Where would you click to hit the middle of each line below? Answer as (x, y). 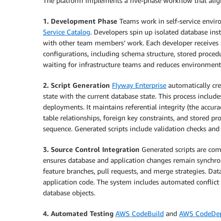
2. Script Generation (76, 85)
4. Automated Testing (78, 213)
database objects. (69, 192)
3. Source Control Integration (91, 149)
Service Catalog (67, 32)
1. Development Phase (80, 21)
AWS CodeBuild (140, 213)
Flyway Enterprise (139, 85)
